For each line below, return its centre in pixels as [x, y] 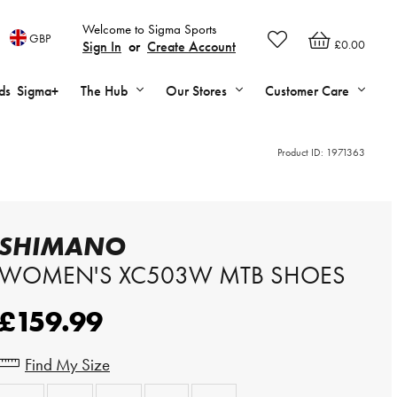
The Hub [104, 91]
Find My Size [67, 365]
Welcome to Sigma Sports [149, 29]
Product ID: [302, 152]
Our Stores [196, 91]
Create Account [191, 47]
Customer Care [307, 91]
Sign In [102, 47]
